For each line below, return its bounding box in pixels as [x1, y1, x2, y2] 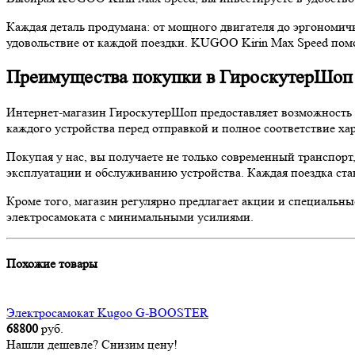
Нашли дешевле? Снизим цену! [6, 336, 177, 352]
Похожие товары [6, 256, 97, 272]
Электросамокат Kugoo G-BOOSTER [6, 304, 208, 320]
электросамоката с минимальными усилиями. [6, 209, 254, 225]
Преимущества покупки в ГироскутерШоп [6, 67, 353, 89]
